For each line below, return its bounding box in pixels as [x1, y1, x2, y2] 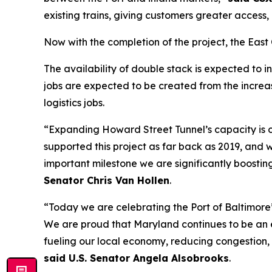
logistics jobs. [44, 97, 104, 109]
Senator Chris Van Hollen [44, 174, 169, 187]
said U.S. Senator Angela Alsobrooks [44, 252, 229, 265]
